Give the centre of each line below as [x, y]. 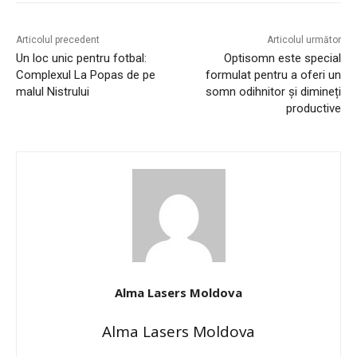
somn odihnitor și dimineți [273, 91]
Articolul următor [304, 39]
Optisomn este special [282, 58]
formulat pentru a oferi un [273, 75]
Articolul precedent [58, 39]
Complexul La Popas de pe [86, 75]
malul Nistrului [53, 91]
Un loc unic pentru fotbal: [81, 58]
